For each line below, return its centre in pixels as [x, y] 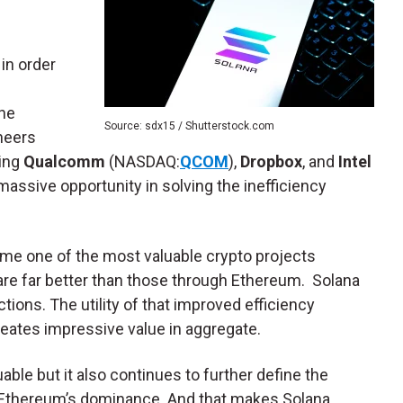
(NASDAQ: [143, 162]
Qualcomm [64, 162]
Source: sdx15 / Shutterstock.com [189, 126]
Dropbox [271, 162]
